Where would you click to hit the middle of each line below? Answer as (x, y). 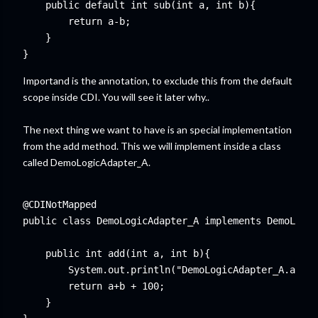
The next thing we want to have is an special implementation (157, 130)
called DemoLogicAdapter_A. (87, 162)
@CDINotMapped (60, 204)
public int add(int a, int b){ (116, 253)
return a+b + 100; (94, 286)
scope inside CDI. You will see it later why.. (116, 97)
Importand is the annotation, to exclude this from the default (158, 81)
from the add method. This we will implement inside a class (152, 146)
